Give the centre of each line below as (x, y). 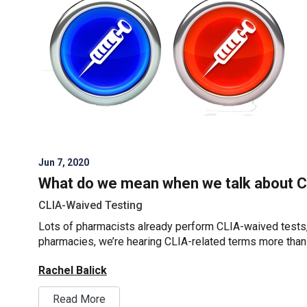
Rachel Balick (73, 270)
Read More (79, 299)
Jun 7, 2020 (64, 162)
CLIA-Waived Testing (90, 205)
